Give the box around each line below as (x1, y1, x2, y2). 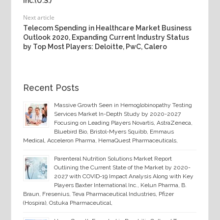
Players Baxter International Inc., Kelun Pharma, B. (54, 182, 187, 189)
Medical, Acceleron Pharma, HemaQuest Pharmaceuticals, (23, 137, 179, 144)
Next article (23, 13, 55, 22)
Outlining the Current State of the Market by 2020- (54, 164, 191, 171)
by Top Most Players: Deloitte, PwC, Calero (23, 43, 167, 51)
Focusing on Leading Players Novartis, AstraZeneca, (54, 119, 192, 127)
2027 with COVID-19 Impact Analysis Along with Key (54, 173, 193, 180)
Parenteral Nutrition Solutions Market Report (54, 155, 172, 163)
